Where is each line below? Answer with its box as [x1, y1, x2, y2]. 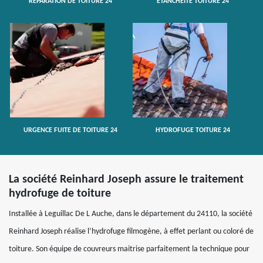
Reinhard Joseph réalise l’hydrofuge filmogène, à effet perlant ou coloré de [9, 227, 254, 236]
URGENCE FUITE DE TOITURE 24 [23, 127, 117, 134]
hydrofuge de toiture [9, 188, 111, 200]
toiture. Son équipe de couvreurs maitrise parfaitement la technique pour [9, 245, 249, 254]
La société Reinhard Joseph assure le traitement [9, 174, 244, 186]
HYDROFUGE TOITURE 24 [156, 127, 230, 134]
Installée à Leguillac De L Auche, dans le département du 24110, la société [9, 210, 252, 218]
